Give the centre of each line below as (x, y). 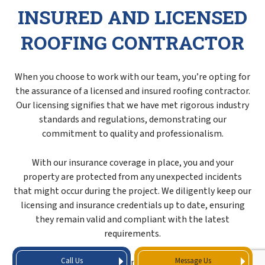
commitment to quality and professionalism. (132, 133)
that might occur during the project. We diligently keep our (132, 191)
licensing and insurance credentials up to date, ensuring (132, 205)
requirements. (132, 233)
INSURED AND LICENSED (132, 17)
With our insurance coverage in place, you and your (132, 162)
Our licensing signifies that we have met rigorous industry (132, 105)
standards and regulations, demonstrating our (132, 119)
